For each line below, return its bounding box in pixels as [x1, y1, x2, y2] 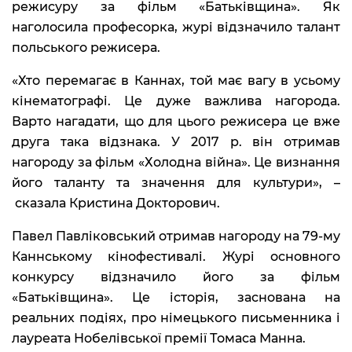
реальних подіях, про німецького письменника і [12, 310, 340, 325]
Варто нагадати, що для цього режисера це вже [12, 113, 340, 129]
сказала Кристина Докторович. [12, 195, 220, 211]
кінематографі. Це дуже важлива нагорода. [12, 93, 340, 108]
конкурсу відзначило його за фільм [12, 269, 340, 284]
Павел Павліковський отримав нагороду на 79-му [12, 228, 340, 244]
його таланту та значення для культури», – [12, 174, 340, 190]
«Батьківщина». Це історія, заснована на [12, 289, 340, 305]
